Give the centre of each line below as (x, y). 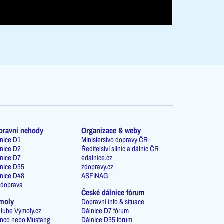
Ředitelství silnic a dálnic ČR (120, 148)
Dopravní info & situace (113, 201)
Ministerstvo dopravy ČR (115, 139)
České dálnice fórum (113, 192)
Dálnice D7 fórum (105, 210)
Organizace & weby (111, 130)
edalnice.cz (97, 157)
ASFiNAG (95, 175)
